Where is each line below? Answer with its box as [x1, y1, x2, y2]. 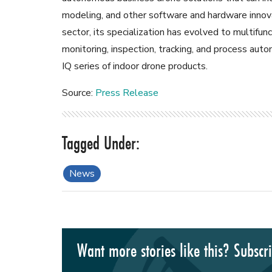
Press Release [95, 86, 158, 100]
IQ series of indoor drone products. [62, 59, 208, 73]
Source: [62, 86, 95, 100]
